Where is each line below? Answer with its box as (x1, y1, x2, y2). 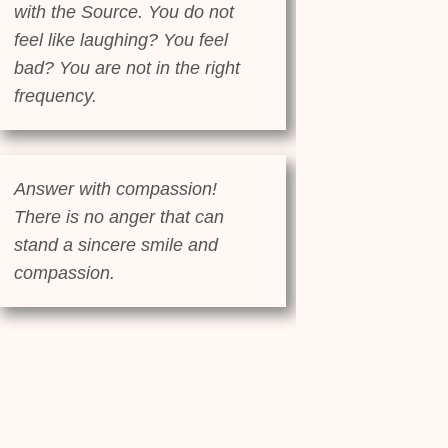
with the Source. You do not (14, 2, 234, 23)
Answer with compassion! (14, 179, 217, 200)
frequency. (14, 86, 97, 107)
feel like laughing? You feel (14, 30, 228, 51)
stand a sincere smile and (14, 235, 218, 256)
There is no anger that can (14, 207, 224, 228)
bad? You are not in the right (14, 58, 240, 79)
